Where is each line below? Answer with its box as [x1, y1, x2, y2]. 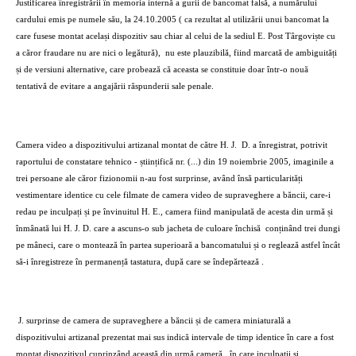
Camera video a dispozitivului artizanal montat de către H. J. [16, 141, 237, 149]
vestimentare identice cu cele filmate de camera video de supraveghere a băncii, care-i [16, 191, 331, 199]
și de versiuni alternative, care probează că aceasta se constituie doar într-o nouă [16, 65, 308, 74]
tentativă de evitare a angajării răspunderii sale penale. [16, 82, 214, 91]
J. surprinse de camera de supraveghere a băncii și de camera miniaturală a [18, 316, 291, 325]
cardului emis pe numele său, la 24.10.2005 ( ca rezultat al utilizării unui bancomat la [16, 15, 329, 24]
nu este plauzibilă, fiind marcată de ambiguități [165, 48, 337, 57]
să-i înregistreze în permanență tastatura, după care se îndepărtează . [16, 257, 264, 266]
